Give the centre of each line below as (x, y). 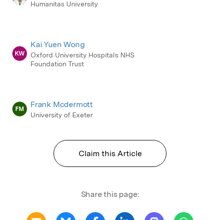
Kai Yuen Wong (58, 44)
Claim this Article (110, 153)
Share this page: (110, 194)
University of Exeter (62, 115)
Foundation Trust (57, 64)
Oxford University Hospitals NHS (82, 55)
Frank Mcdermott (62, 104)
